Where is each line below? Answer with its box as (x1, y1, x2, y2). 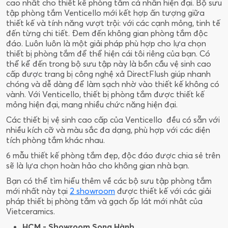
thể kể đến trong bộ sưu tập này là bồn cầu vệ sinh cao (6, 58, 211, 69)
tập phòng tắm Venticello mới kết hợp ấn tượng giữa (6, 7, 205, 18)
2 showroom (70, 185, 115, 196)
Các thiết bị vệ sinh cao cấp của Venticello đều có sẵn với (6, 114, 220, 125)
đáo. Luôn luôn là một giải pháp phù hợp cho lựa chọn (6, 38, 206, 48)
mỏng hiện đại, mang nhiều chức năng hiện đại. (6, 99, 178, 109)
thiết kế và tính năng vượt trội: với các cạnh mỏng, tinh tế (6, 17, 220, 28)
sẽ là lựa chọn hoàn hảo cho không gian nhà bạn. (6, 160, 189, 170)
